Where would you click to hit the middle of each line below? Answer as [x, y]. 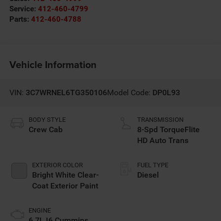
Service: [23, 9]
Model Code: [129, 92]
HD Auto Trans [163, 141]
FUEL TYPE [153, 165]
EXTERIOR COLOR [57, 165]
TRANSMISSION [160, 120]
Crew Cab [45, 130]
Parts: [20, 19]
